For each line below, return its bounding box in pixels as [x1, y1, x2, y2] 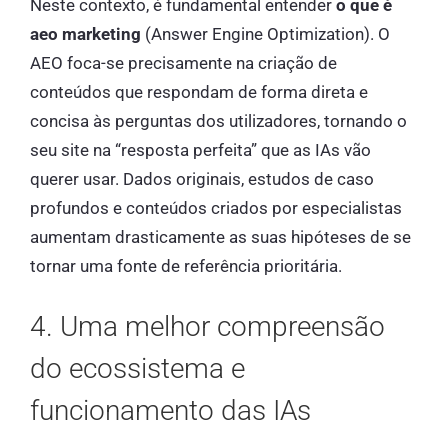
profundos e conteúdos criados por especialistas [30, 197, 402, 218]
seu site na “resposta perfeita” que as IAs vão [30, 139, 371, 160]
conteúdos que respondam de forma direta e [30, 81, 368, 102]
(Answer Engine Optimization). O [141, 23, 390, 44]
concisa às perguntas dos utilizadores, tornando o [30, 110, 407, 131]
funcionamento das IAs [30, 394, 311, 428]
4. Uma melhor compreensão [30, 310, 385, 344]
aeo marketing [30, 23, 141, 44]
